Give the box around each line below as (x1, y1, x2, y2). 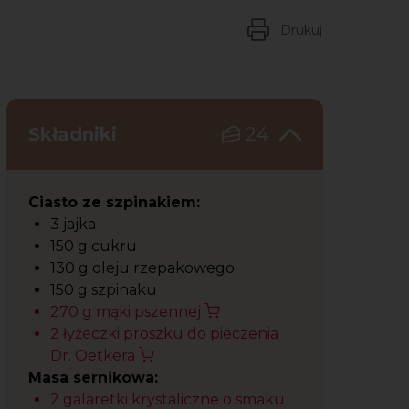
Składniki (28, 123, 122, 145)
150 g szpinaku (50, 281, 161, 299)
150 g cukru (50, 237, 141, 255)
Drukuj (279, 21, 322, 38)
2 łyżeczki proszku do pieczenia (50, 325, 278, 342)
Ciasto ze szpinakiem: (28, 194, 200, 211)
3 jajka (50, 215, 100, 233)
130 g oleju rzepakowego (50, 259, 238, 277)
